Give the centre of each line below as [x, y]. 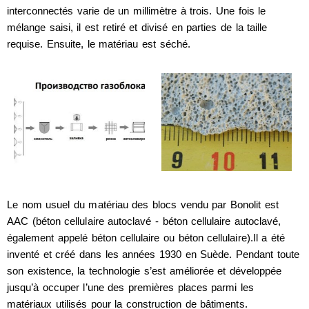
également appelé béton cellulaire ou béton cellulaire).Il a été [146, 238]
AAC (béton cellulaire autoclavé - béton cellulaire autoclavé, [144, 221]
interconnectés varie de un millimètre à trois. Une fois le [137, 10]
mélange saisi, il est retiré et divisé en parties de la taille [137, 27]
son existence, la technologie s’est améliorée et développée [144, 271]
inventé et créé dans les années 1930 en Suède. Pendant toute [153, 255]
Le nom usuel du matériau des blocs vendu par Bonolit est [143, 205]
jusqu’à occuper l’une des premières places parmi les [131, 288]
